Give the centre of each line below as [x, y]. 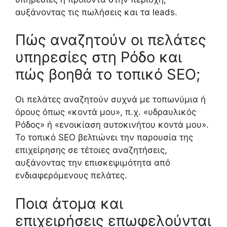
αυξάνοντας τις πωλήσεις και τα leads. [96, 12]
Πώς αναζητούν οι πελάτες [111, 40]
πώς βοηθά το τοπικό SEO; [108, 74]
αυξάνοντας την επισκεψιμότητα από [93, 163]
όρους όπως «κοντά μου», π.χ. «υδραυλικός [106, 112]
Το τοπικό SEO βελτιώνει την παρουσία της [104, 138]
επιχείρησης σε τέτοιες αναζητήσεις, [91, 150]
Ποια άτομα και [69, 203]
